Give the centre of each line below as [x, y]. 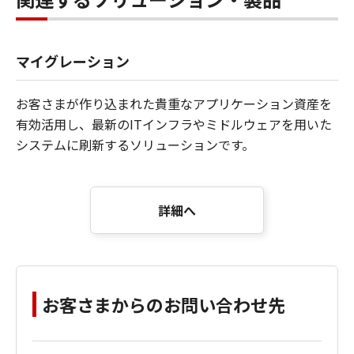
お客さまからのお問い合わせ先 [164, 305]
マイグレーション [73, 61]
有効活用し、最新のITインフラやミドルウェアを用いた [174, 124]
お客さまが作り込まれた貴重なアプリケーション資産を [174, 104]
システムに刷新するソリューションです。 [135, 145]
